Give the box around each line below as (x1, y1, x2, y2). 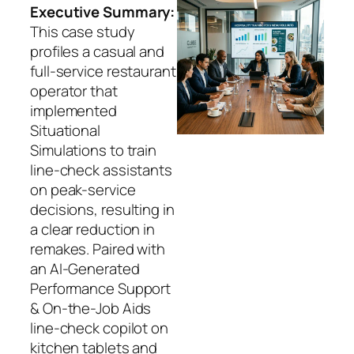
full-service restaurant (30, 60, 176, 81)
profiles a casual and (30, 40, 164, 62)
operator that (30, 80, 118, 101)
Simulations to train (30, 139, 156, 160)
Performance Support (30, 277, 171, 299)
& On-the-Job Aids (30, 297, 152, 318)
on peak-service (30, 179, 136, 200)
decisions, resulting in (30, 198, 175, 220)
